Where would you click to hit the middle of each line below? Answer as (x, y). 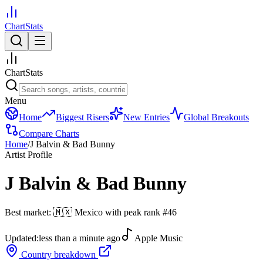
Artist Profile (28, 155)
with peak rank (134, 212)
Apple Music (159, 238)
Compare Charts (49, 134)
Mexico (89, 212)
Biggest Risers (82, 117)
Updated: (22, 238)
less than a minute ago (80, 238)
